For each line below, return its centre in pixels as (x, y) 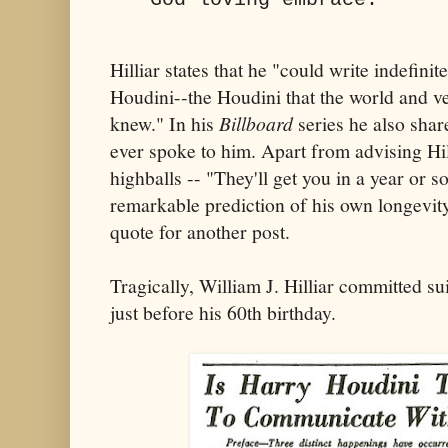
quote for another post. (200, 232)
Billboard (256, 123)
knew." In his (164, 124)
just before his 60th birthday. (223, 313)
